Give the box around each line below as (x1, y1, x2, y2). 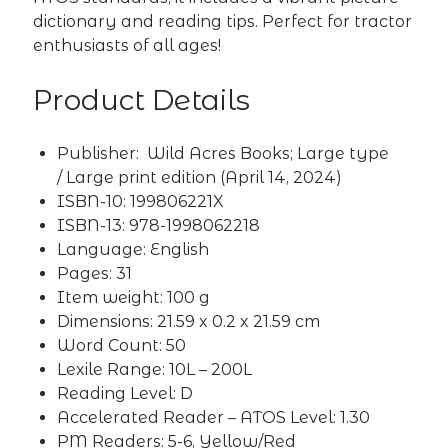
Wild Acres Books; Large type (147, 144, 390, 164)
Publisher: (57, 144, 148, 164)
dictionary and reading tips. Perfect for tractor (33, 12, 413, 32)
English (150, 240, 210, 260)
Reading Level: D (57, 384, 194, 404)
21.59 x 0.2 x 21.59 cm (157, 312, 321, 332)
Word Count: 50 (57, 336, 191, 356)
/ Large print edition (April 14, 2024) (57, 168, 343, 188)
